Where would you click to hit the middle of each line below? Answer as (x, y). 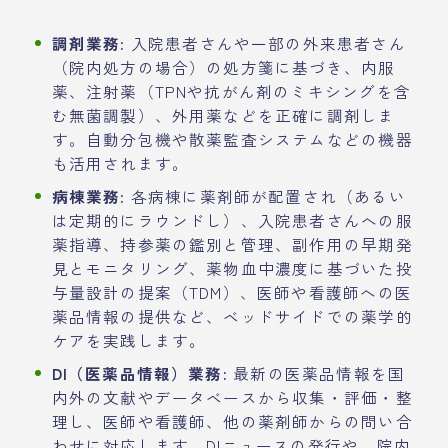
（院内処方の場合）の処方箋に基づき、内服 (223, 66)
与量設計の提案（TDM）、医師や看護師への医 (231, 291)
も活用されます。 (120, 162)
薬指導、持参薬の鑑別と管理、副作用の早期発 (232, 243)
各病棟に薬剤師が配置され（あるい (265, 195)
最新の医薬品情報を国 (316, 372)
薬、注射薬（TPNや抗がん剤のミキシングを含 (231, 90)
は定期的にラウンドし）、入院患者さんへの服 (232, 219)
